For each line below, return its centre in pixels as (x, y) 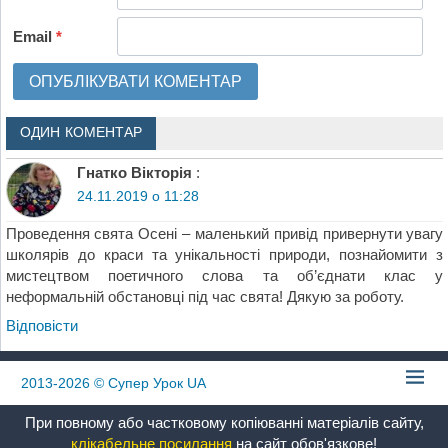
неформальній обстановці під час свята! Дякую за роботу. (204, 297)
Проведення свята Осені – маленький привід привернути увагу (224, 234)
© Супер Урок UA (148, 382)
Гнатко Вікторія (134, 172)
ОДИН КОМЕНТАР (80, 133)
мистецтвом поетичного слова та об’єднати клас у (224, 276)
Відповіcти (41, 325)
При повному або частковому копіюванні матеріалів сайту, (224, 423)
